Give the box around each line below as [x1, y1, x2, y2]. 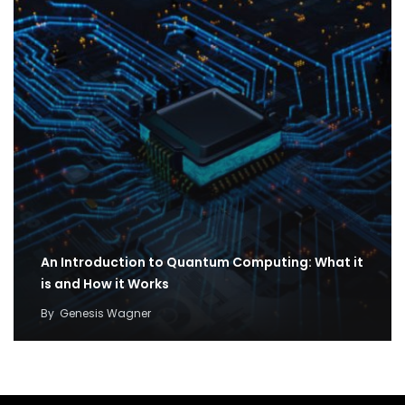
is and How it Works [41, 275, 169, 294]
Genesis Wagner [60, 306, 151, 322]
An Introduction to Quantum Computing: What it [41, 253, 363, 272]
